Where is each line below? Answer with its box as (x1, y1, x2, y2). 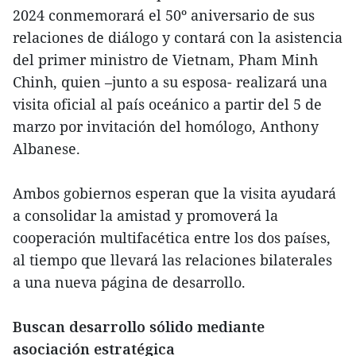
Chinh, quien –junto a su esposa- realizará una (13, 72, 327, 92)
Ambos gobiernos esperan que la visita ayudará (13, 184, 336, 203)
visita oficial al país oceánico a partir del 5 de (13, 95, 322, 114)
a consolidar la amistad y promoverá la (13, 206, 278, 226)
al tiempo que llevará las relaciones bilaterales (13, 250, 332, 270)
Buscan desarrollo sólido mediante (13, 317, 265, 337)
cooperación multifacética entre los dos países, (13, 228, 331, 248)
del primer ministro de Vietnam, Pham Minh (13, 50, 318, 70)
